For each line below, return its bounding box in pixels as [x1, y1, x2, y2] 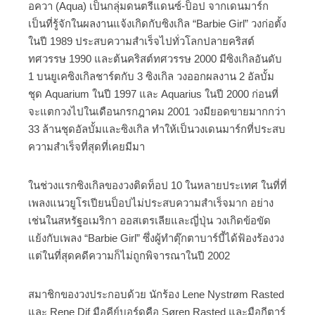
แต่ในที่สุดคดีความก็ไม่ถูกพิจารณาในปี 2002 [28, 250, 230, 262]
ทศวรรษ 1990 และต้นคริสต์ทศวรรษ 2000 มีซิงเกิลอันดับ [28, 53, 282, 65]
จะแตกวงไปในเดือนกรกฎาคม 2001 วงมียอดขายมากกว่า [28, 105, 285, 117]
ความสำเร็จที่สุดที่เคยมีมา [28, 141, 145, 153]
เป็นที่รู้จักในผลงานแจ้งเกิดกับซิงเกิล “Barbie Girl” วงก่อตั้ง [28, 18, 286, 30]
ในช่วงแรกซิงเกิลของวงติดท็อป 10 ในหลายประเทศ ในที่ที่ [28, 179, 287, 191]
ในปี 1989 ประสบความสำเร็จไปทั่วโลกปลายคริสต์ [28, 35, 255, 47]
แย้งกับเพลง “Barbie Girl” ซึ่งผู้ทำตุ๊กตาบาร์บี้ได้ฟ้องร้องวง [28, 232, 284, 244]
